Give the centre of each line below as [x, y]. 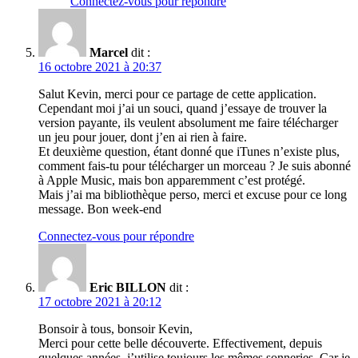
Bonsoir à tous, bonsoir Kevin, [115, 329]
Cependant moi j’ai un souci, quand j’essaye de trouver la [183, 109]
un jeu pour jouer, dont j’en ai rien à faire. [143, 137]
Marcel [109, 53]
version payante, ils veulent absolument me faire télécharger [188, 123]
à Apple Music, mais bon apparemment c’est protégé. [172, 181]
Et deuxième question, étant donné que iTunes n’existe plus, [189, 152]
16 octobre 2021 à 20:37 [100, 67]
